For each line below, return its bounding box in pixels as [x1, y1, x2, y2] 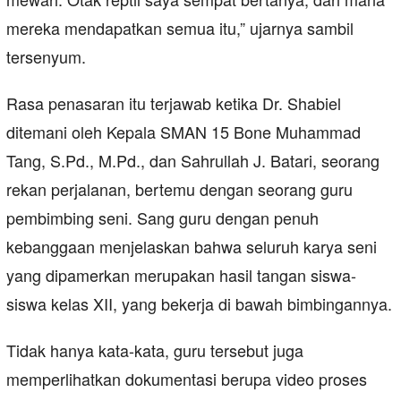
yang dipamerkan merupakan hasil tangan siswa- [6, 263, 356, 287]
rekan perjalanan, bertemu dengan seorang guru [6, 177, 353, 201]
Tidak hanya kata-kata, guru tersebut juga [6, 338, 303, 363]
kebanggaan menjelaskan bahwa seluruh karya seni [6, 235, 377, 259]
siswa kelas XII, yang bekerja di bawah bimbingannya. [6, 292, 392, 316]
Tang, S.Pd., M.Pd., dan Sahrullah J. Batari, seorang [6, 149, 380, 173]
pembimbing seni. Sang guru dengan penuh [6, 206, 319, 230]
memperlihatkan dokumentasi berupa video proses [6, 367, 367, 391]
